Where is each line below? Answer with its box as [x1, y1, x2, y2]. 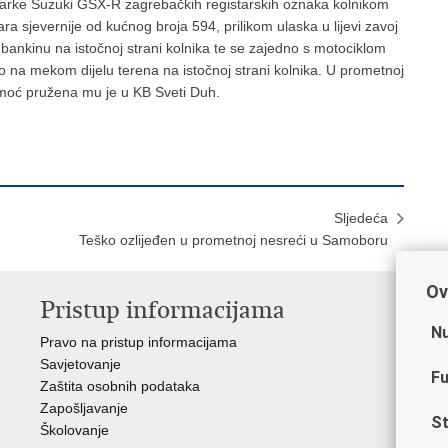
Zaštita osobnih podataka [40, 378, 200, 394]
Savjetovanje [40, 356, 121, 372]
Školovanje [40, 422, 109, 438]
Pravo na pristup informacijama [40, 334, 237, 350]
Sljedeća [334, 210, 388, 226]
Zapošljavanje [40, 400, 128, 416]
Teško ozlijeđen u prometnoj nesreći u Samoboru [79, 232, 388, 248]
